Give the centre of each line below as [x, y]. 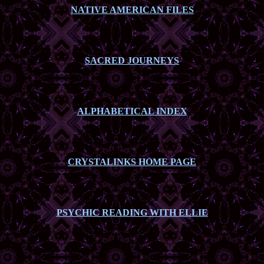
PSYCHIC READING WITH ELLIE [132, 212]
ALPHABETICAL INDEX [132, 111]
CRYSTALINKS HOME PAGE [132, 162]
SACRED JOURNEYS [132, 60]
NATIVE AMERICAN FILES [132, 10]
